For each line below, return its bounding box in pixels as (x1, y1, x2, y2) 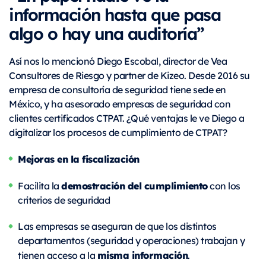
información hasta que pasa (9, 2, 220, 26)
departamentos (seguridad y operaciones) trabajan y (18, 234, 245, 247)
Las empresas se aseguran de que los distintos (18, 220, 217, 233)
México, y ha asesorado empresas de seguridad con (9, 97, 230, 110)
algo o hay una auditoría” (9, 21, 204, 45)
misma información (97, 248, 188, 262)
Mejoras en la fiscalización (18, 151, 140, 166)
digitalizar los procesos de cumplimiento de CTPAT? (9, 126, 227, 139)
